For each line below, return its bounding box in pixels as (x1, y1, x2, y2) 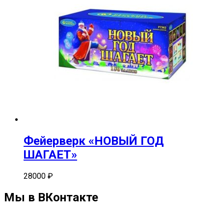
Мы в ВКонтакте (4, 190, 98, 204)
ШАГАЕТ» (24, 148, 77, 162)
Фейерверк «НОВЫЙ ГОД (24, 134, 164, 148)
